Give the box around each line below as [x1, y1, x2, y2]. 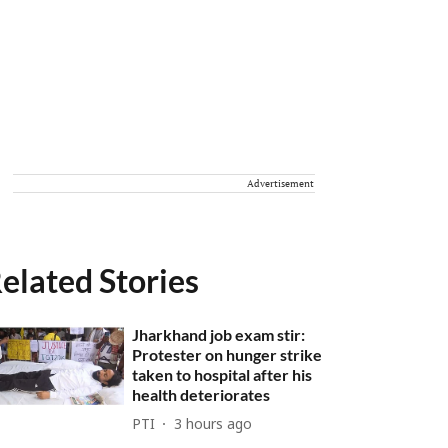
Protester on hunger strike [132, 345, 323, 364]
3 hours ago [174, 416, 253, 434]
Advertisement [247, 177, 314, 190]
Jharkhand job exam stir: [132, 325, 306, 344]
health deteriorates [132, 385, 271, 404]
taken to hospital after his [132, 365, 313, 384]
